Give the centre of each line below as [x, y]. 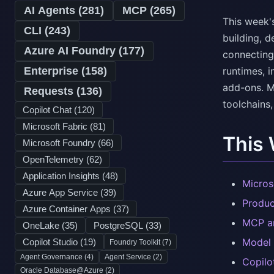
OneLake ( [44, 225]
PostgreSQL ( [121, 225]
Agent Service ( [130, 257]
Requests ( [52, 91]
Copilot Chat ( [50, 110]
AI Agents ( [53, 10]
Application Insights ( [64, 176]
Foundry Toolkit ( [137, 242]
